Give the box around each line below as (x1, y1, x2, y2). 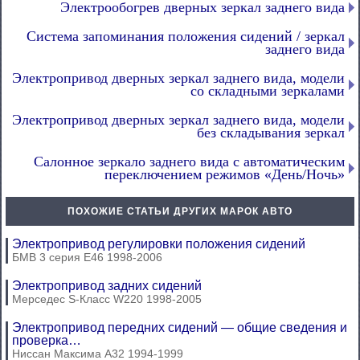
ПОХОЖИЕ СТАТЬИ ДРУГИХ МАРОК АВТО (67, 205, 292, 217)
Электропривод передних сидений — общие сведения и (12, 320, 347, 334)
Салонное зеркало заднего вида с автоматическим (34, 153, 345, 170)
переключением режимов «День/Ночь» (104, 166, 345, 182)
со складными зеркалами (190, 82, 345, 99)
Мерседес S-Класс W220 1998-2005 (12, 292, 202, 305)
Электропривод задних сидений (12, 278, 202, 292)
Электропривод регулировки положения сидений (12, 236, 305, 251)
